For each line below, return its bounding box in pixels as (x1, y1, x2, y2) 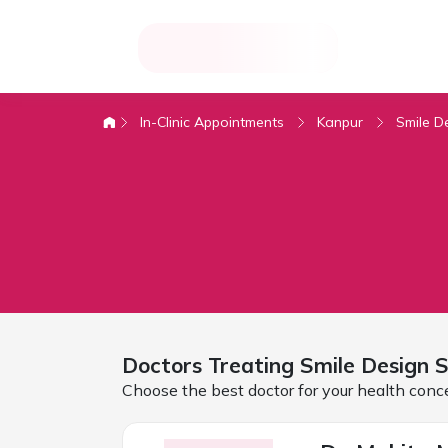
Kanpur (317, 112, 363, 131)
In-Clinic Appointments (140, 112, 284, 131)
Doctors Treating (121, 351, 300, 378)
